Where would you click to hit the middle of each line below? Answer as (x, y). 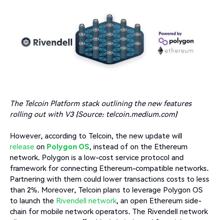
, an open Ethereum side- (159, 200)
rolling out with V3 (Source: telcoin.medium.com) (94, 114)
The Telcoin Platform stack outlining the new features (101, 103)
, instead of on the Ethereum (138, 146)
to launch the (32, 200)
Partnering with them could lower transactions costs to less (110, 179)
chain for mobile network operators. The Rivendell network (109, 211)
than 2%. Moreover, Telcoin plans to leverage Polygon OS (106, 189)
